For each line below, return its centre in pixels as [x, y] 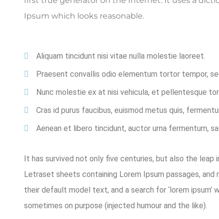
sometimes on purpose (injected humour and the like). [116, 205]
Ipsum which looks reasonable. [84, 16]
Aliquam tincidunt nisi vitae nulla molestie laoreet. [121, 56]
